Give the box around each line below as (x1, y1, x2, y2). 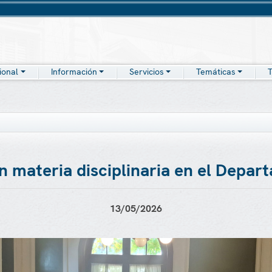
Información (50, 66, 97, 77)
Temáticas (195, 66, 236, 77)
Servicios (129, 66, 164, 77)
